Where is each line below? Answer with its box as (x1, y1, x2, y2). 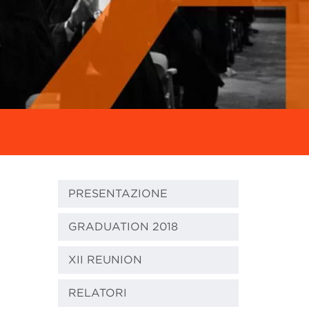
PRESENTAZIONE (68, 187, 168, 201)
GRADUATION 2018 (68, 220, 178, 234)
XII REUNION (68, 253, 142, 267)
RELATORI (68, 286, 127, 300)
